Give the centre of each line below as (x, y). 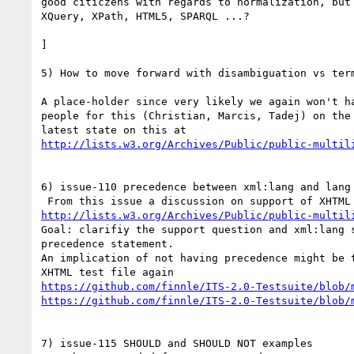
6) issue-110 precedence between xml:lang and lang (196, 186)
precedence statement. (107, 243)
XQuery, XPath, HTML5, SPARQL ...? (145, 16)
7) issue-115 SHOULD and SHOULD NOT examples (177, 343)
